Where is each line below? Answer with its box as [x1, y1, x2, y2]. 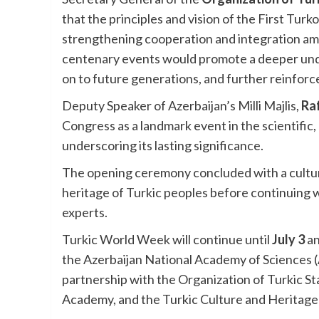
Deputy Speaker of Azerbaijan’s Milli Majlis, [62, 98, 301, 114]
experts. [62, 204, 108, 221]
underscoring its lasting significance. [62, 137, 263, 154]
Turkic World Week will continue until [62, 231, 272, 248]
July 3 [272, 231, 305, 248]
